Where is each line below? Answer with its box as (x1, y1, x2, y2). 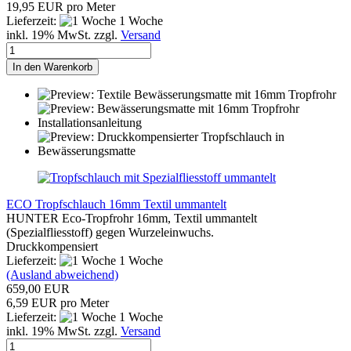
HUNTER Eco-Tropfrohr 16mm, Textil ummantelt (6, 212, 257, 226)
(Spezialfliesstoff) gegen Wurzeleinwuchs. (6, 226, 217, 240)
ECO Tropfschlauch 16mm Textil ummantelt (6, 197, 226, 212)
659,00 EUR (6, 282, 70, 296)
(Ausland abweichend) (6, 268, 118, 282)
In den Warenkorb (13, 61, 92, 74)
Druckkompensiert (6, 240, 98, 254)
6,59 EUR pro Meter (6, 296, 109, 310)
